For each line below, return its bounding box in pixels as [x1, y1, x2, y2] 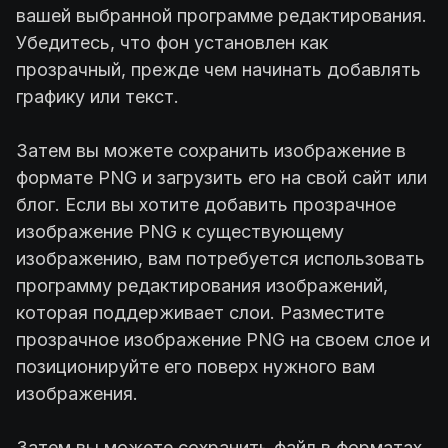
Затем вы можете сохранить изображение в [16, 139, 406, 161]
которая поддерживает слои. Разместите [16, 301, 384, 323]
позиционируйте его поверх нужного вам [16, 355, 375, 377]
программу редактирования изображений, [16, 274, 388, 296]
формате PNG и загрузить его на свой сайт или [16, 166, 427, 188]
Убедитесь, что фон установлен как [16, 31, 328, 53]
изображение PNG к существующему [16, 220, 344, 242]
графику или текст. [16, 85, 179, 107]
